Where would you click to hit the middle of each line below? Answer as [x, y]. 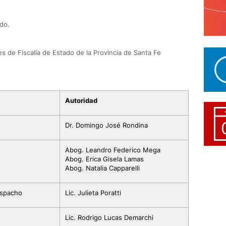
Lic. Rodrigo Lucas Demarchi [109, 217]
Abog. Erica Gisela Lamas [104, 159]
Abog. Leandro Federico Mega [113, 150]
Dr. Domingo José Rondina [106, 125]
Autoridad [81, 100]
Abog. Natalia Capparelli [102, 168]
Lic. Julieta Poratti [93, 193]
